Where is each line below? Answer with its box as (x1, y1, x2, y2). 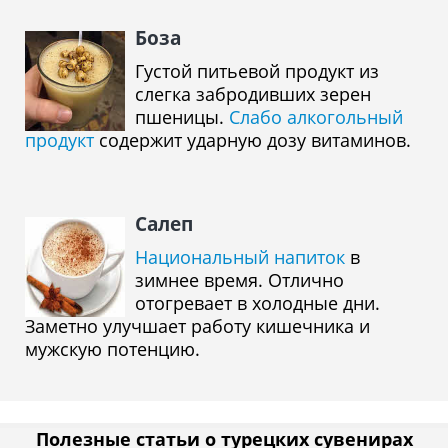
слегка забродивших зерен (135, 82, 371, 106)
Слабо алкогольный (229, 105, 403, 129)
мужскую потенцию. (25, 337, 200, 361)
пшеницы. (135, 105, 229, 129)
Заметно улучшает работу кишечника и (25, 314, 370, 338)
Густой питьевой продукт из (135, 59, 379, 83)
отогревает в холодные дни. (135, 291, 380, 315)
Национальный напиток (135, 245, 345, 269)
